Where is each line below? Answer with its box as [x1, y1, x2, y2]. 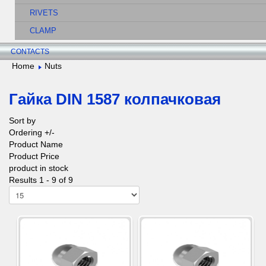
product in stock [9, 163, 68, 173]
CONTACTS [11, 47, 49, 56]
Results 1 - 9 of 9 [9, 175, 73, 185]
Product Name [9, 140, 63, 150]
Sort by [9, 116, 36, 126]
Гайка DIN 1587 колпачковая [9, 90, 221, 109]
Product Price [9, 151, 59, 161]
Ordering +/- [9, 128, 55, 138]
